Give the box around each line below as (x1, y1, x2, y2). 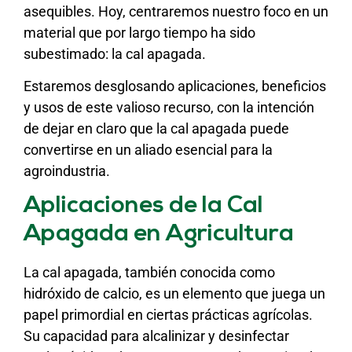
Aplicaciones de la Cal (24, 194, 263, 219)
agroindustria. (24, 162, 110, 179)
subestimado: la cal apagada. (24, 45, 206, 62)
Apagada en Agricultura (24, 222, 294, 247)
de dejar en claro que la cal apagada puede (24, 119, 289, 137)
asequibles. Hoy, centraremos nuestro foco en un (24, 2, 328, 20)
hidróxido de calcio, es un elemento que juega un (24, 285, 325, 302)
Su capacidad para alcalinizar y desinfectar (24, 328, 289, 345)
